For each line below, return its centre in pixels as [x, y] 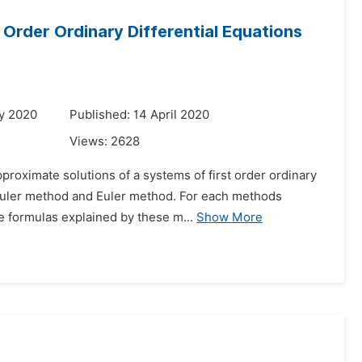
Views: [90, 141]
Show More [229, 217]
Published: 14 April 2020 [139, 115]
